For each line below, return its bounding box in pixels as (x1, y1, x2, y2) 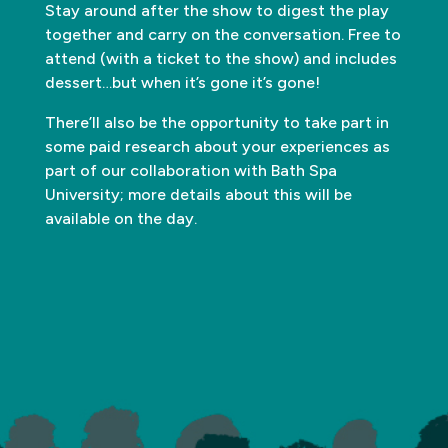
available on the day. (44, 208, 197, 228)
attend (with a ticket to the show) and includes (44, 48, 397, 68)
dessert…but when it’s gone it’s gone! (44, 72, 320, 92)
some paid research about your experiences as (44, 136, 390, 156)
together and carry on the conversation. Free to (44, 24, 401, 44)
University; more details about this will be (44, 184, 352, 204)
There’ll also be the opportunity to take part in (44, 112, 389, 132)
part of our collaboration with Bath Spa (44, 160, 337, 180)
